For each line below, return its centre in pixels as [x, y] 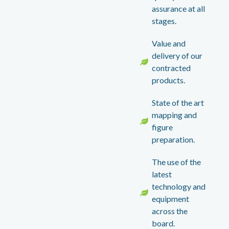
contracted [171, 67]
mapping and [174, 114]
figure [162, 127]
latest [162, 174]
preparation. [173, 139]
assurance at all [178, 8]
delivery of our [177, 55]
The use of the [176, 162]
